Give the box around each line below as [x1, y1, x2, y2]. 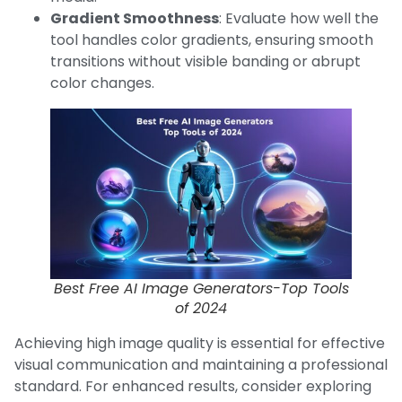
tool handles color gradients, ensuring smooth [50, 29, 373, 50]
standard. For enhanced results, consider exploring [14, 375, 371, 397]
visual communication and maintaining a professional [14, 354, 388, 375]
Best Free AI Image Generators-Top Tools [53, 277, 349, 299]
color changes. [50, 72, 154, 93]
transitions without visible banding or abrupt [50, 50, 361, 72]
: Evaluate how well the [219, 7, 379, 29]
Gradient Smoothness [50, 7, 219, 29]
